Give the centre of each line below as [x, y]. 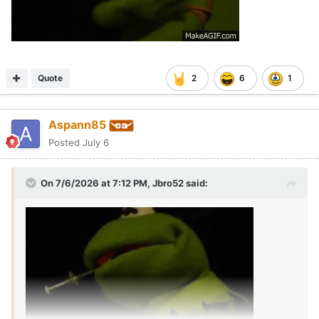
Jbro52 [168, 183]
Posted [66, 143]
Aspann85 [77, 125]
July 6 [96, 143]
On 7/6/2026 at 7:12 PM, [96, 183]
